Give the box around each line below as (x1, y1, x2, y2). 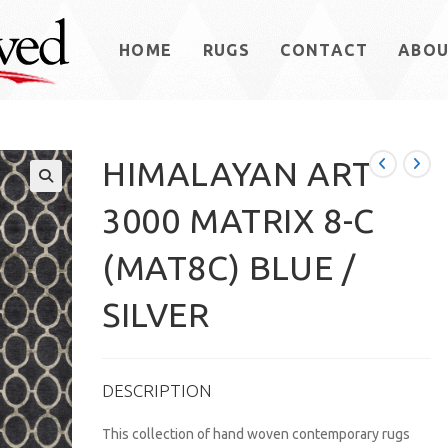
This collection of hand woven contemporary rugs (102, 426, 411, 442)
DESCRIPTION (102, 381, 213, 400)
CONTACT (280, 41, 369, 59)
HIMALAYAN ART (102, 154, 373, 192)
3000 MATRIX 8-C (102, 201, 376, 239)
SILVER (102, 295, 210, 333)
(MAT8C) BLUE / (102, 248, 356, 286)
